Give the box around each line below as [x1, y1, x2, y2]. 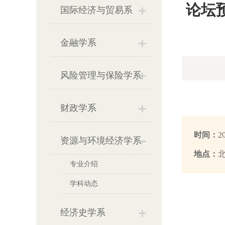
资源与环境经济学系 [60, 136, 142, 146]
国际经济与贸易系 [60, 5, 133, 15]
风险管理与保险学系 [60, 70, 142, 80]
